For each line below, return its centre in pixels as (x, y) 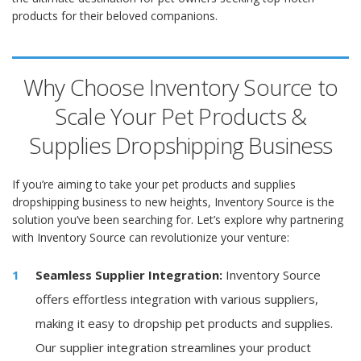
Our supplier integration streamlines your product (173, 347)
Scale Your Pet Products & (180, 116)
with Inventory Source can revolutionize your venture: (151, 237)
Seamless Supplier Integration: (129, 275)
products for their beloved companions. (115, 16)
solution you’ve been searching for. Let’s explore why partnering (178, 220)
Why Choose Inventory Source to (180, 87)
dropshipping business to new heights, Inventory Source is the (173, 202)
